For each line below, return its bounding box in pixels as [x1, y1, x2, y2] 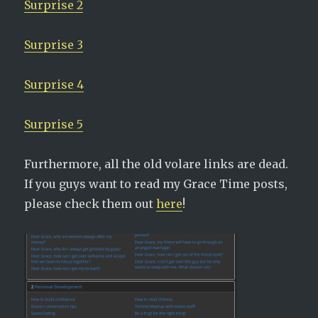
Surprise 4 [24, 77, 84, 92]
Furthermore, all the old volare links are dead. [24, 157, 289, 171]
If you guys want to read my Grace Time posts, [24, 177, 288, 191]
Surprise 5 [24, 117, 84, 131]
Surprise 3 [24, 38, 84, 52]
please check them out [24, 197, 157, 211]
